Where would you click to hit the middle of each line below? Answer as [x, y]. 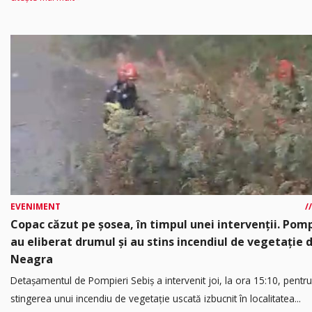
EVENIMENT [36, 206]
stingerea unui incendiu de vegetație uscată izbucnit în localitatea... [156, 298]
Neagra [32, 259]
